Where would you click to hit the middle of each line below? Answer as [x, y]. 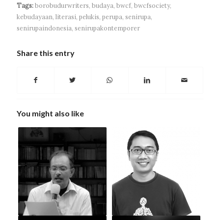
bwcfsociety [152, 6]
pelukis [89, 17]
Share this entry [45, 53]
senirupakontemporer [107, 28]
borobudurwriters [62, 6]
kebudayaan [34, 17]
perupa [112, 17]
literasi [66, 17]
